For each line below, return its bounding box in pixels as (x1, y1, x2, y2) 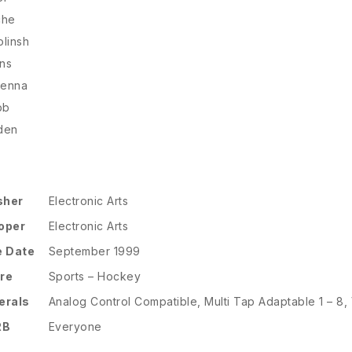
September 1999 (48, 244, 141, 258)
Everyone (48, 320, 102, 334)
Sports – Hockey (48, 269, 141, 284)
